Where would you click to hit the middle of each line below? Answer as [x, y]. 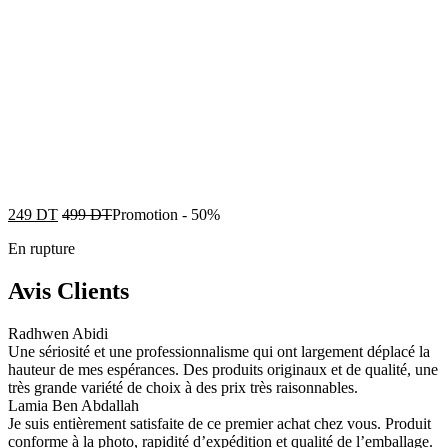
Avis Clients [68, 291]
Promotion [145, 215]
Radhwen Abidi [58, 334]
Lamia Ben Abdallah [73, 406]
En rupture [41, 249]
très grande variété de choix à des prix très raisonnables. [183, 388]
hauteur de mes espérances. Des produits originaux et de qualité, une [223, 370]
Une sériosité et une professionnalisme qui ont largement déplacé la [219, 352]
